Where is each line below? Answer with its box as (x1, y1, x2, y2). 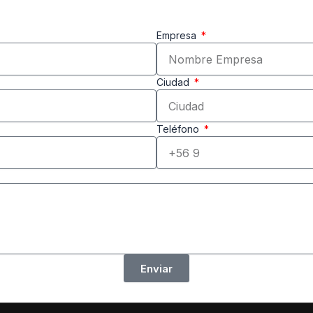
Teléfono (156, 123, 202, 135)
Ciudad (156, 76, 192, 88)
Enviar (140, 261, 173, 275)
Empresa (156, 29, 199, 41)
